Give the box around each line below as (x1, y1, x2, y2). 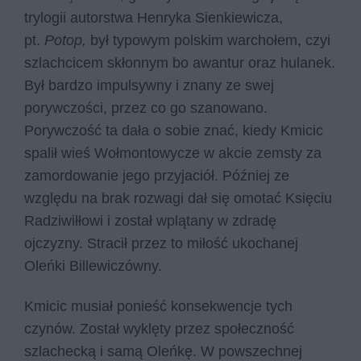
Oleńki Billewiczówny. (24, 258, 162, 275)
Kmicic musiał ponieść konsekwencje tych (24, 298, 293, 315)
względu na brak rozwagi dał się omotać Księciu (24, 190, 332, 207)
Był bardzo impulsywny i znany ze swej (24, 77, 274, 94)
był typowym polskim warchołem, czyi (90, 32, 330, 49)
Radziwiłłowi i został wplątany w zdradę (24, 213, 276, 230)
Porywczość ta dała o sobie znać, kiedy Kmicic (24, 122, 323, 139)
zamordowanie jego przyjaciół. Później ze (24, 168, 289, 185)
